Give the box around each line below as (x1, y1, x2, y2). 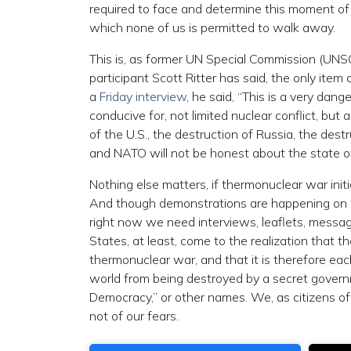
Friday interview (100, 89, 186, 104)
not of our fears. (89, 308, 179, 324)
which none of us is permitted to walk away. (89, 20, 335, 35)
